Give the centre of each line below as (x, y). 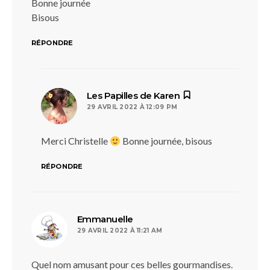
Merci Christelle (75, 141)
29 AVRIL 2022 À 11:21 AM (120, 231)
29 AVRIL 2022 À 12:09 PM (132, 107)
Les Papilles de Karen (133, 96)
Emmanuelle (105, 219)
